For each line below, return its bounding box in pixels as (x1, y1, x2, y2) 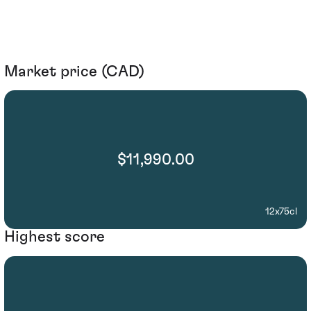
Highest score (4, 229, 105, 245)
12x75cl (265, 207, 297, 217)
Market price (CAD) (4, 63, 144, 79)
